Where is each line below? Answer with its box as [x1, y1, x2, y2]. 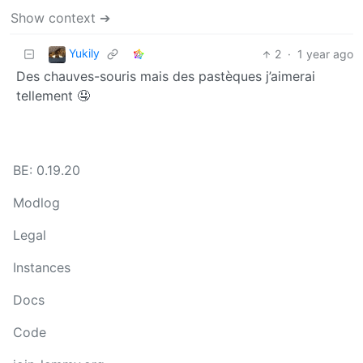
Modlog [13, 194, 60, 211]
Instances [13, 259, 70, 276]
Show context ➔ [11, 10, 110, 27]
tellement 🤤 [16, 88, 90, 105]
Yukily [69, 46, 100, 61]
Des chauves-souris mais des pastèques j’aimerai [16, 68, 315, 85]
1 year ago [297, 47, 353, 62]
